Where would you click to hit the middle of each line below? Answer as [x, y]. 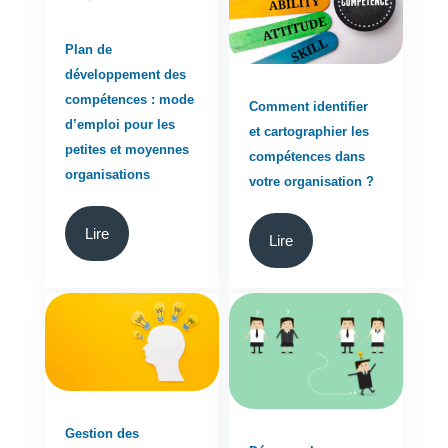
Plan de [88, 50]
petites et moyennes [126, 150]
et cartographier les [309, 132]
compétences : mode [129, 100]
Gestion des [101, 433]
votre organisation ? [312, 182]
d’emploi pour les [119, 125]
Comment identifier [309, 107]
